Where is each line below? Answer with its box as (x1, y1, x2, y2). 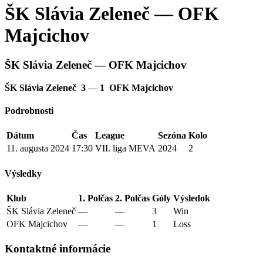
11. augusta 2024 (6, 143, 69, 154)
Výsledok (173, 193, 210, 204)
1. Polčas (78, 193, 113, 204)
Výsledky (5, 168, 42, 178)
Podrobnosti (5, 106, 53, 116)
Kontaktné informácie (5, 242, 110, 255)
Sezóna (158, 130, 186, 141)
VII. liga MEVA (95, 143, 156, 154)
